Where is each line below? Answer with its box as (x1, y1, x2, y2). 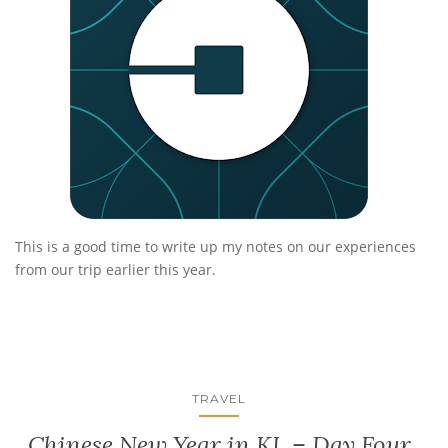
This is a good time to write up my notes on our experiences (15, 236, 416, 256)
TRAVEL (192, 390, 246, 406)
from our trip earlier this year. (15, 259, 216, 279)
